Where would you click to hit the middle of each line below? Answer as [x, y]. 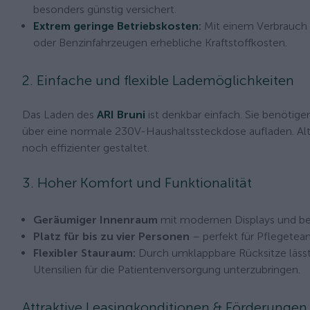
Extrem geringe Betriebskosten [116, 26]
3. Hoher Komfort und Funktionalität [137, 183]
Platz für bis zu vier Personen [111, 236]
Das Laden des [60, 115]
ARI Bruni [121, 115]
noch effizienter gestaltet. [86, 148]
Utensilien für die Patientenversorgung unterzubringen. [167, 270]
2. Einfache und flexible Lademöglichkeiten [158, 80]
